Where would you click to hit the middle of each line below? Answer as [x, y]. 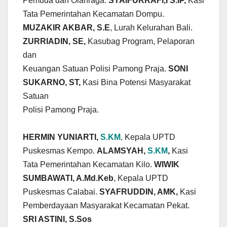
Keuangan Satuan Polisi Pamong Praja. [96, 69]
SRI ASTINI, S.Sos [57, 219]
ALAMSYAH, [122, 151]
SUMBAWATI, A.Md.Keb [68, 178]
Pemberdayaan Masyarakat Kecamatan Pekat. [106, 206]
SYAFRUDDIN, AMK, [140, 192]
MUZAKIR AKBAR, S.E [66, 28]
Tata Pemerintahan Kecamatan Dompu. [94, 14]
